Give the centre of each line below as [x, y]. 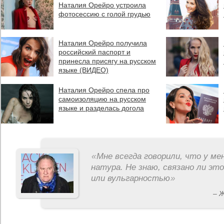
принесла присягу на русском [107, 61]
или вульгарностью [130, 178]
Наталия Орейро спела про [104, 90]
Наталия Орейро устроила [102, 5]
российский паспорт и [94, 52]
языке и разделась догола [101, 108]
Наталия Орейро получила [103, 43]
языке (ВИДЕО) [83, 70]
